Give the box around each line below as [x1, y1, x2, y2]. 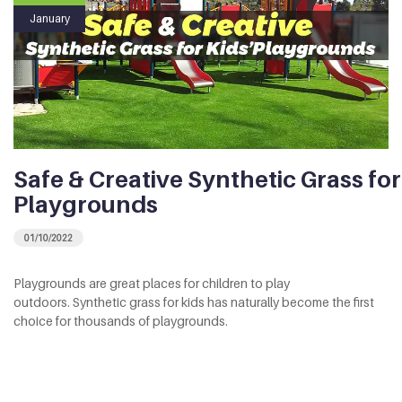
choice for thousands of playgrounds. [13, 312, 228, 328]
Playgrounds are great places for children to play [13, 275, 290, 291]
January [29, 11, 70, 25]
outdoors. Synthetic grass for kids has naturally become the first [13, 293, 374, 310]
